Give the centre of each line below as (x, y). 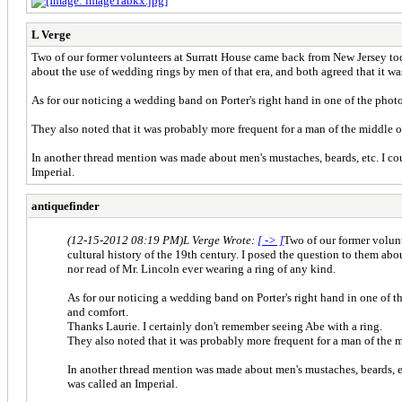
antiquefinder (66, 205)
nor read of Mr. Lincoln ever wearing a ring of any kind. (201, 268)
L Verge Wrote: (220, 240)
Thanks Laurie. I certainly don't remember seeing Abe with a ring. (225, 326)
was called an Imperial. (122, 383)
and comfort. (98, 311)
